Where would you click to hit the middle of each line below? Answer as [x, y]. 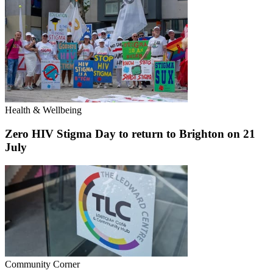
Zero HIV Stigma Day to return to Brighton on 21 [130, 133]
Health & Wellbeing [43, 110]
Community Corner [42, 264]
